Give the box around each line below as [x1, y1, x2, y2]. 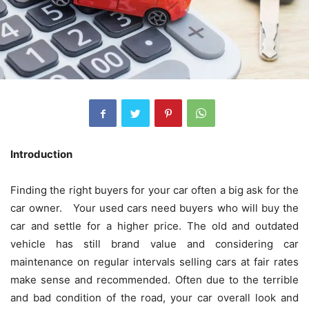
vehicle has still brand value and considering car [10, 237, 299, 251]
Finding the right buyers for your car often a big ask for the [10, 183, 299, 197]
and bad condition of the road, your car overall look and [10, 291, 299, 305]
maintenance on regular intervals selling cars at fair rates [10, 255, 299, 269]
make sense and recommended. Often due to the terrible [10, 273, 299, 287]
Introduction [10, 148, 74, 161]
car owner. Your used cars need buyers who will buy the [10, 201, 299, 215]
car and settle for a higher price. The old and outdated [10, 219, 299, 233]
